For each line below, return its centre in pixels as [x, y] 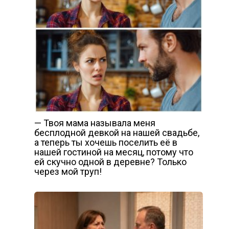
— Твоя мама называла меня [95, 123]
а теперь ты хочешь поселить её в [106, 142]
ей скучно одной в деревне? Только [110, 162]
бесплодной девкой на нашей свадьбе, [117, 132]
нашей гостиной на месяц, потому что [113, 152]
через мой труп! [68, 171]
